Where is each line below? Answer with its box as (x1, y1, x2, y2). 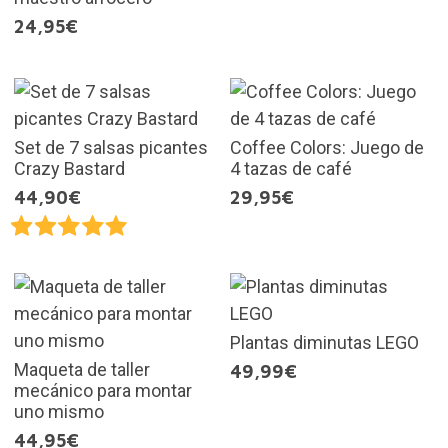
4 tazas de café (230, 157, 352, 179)
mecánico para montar (13, 379, 192, 401)
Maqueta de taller (13, 358, 150, 380)
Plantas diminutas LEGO (230, 331, 419, 353)
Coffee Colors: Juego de (230, 136, 424, 158)
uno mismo (13, 400, 104, 422)
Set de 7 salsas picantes (13, 136, 208, 158)
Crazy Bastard (13, 157, 125, 179)
